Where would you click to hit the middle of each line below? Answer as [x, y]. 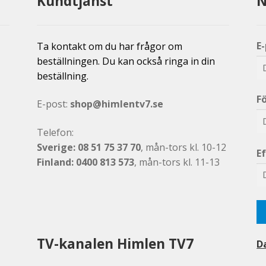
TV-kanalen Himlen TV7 [115, 244]
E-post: [54, 104]
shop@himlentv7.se [117, 104]
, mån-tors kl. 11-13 [177, 162]
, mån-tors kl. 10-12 [184, 148]
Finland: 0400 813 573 [86, 162]
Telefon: [56, 133]
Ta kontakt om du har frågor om [110, 46]
